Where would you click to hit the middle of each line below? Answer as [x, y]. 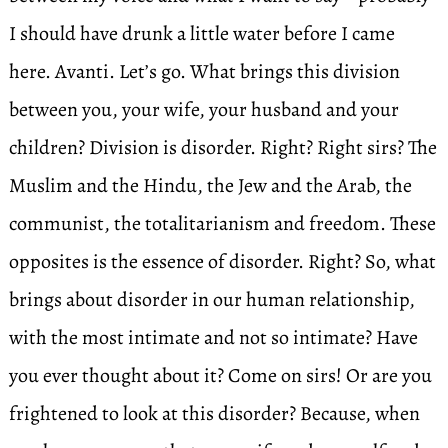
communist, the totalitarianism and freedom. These [222, 223]
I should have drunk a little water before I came [201, 33]
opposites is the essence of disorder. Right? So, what [222, 261]
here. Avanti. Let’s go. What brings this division [204, 71]
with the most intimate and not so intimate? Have [213, 337]
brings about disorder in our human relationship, [211, 299]
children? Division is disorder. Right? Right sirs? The [222, 147]
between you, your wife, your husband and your [203, 109]
